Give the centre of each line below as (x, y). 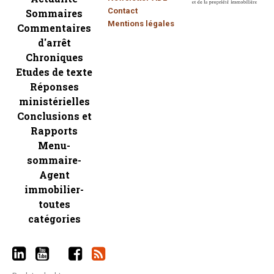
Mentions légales (141, 23)
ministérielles (54, 101)
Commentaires (54, 28)
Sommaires (54, 13)
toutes (54, 204)
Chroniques (54, 57)
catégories (54, 218)
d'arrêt (54, 42)
